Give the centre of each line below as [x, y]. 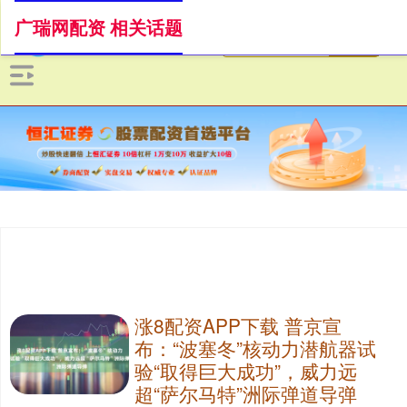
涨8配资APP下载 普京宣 [238, 326]
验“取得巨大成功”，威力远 [245, 371]
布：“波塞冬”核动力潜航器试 [255, 348]
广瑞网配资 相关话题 [99, 27]
